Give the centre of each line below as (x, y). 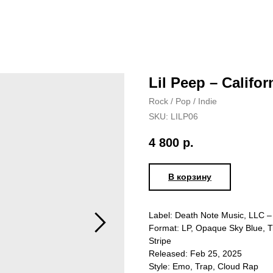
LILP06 (184, 116)
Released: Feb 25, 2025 (195, 254)
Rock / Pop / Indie (183, 101)
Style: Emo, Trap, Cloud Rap (204, 267)
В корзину (190, 177)
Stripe (160, 241)
